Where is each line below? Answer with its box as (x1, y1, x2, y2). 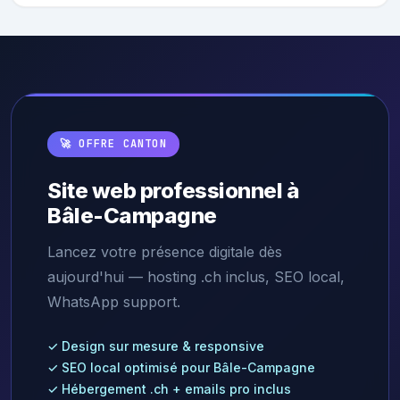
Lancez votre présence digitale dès (47, 243, 282, 261)
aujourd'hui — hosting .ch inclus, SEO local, (47, 268, 345, 286)
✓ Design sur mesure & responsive (47, 338, 264, 354)
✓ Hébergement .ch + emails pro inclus (47, 381, 291, 396)
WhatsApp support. (47, 293, 180, 311)
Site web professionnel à (47, 178, 300, 204)
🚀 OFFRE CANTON (60, 137, 167, 151)
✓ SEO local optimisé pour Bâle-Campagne (47, 360, 315, 375)
